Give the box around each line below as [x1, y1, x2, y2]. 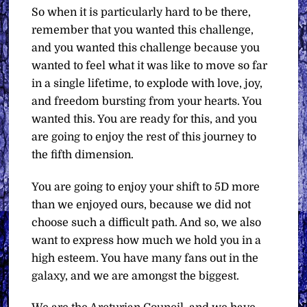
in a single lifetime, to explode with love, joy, [32, 77, 263, 90]
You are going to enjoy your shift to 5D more [32, 180, 260, 193]
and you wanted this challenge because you [32, 41, 260, 54]
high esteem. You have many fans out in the [32, 251, 259, 265]
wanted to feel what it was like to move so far [32, 59, 268, 72]
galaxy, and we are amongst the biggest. [32, 269, 240, 282]
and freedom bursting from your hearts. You [32, 95, 262, 108]
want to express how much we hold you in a [32, 234, 262, 247]
